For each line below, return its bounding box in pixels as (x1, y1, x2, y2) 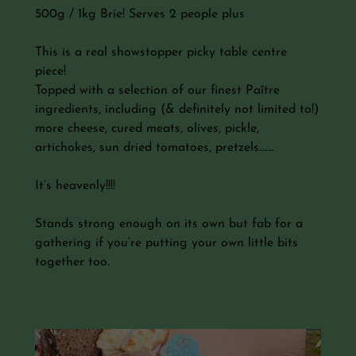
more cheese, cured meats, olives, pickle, (35, 122, 259, 135)
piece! (35, 64, 66, 78)
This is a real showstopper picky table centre (35, 45, 287, 59)
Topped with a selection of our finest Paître (35, 83, 280, 97)
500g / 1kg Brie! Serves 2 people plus (35, 7, 245, 21)
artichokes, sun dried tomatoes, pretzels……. (35, 141, 274, 154)
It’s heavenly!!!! (35, 179, 119, 192)
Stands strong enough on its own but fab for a (35, 217, 303, 230)
